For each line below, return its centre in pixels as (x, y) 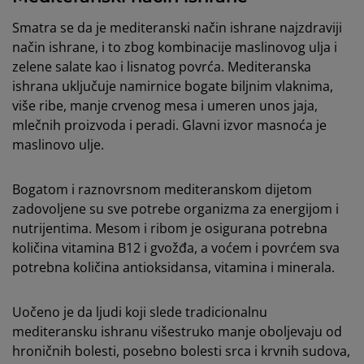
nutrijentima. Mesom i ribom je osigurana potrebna (170, 229)
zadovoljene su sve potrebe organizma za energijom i (175, 209)
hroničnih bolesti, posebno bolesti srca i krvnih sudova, (181, 351)
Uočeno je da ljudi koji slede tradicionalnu (140, 312)
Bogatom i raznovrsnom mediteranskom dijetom (162, 190)
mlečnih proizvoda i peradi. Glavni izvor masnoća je (169, 126)
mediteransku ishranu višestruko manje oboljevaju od (177, 332)
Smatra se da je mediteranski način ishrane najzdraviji (177, 28)
